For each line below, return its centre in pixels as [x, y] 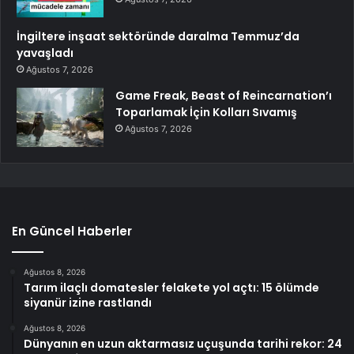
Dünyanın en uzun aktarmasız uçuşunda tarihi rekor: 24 [183, 344]
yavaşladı [45, 53]
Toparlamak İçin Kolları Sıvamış [206, 113]
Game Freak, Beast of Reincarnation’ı [224, 96]
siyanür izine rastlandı [88, 303]
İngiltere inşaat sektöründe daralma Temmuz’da [158, 37]
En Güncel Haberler [72, 232]
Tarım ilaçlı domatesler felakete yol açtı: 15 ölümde [171, 288]
